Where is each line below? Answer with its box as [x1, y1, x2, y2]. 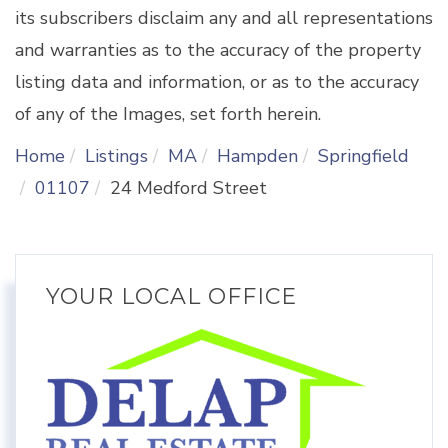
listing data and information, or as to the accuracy [15, 70, 419, 95]
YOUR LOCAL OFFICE [46, 283, 297, 311]
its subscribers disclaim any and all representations [15, 6, 433, 31]
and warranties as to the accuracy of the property [15, 38, 421, 63]
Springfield [318, 144, 409, 169]
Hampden [217, 144, 298, 169]
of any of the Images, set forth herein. [15, 102, 321, 127]
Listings [85, 144, 148, 169]
